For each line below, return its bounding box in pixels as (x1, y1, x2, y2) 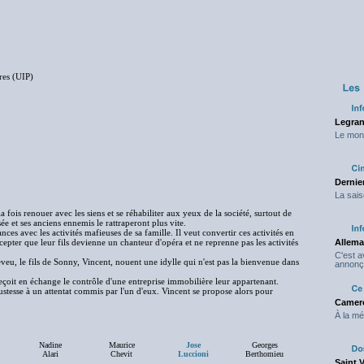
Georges (251, 340, 278, 349)
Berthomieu (245, 349, 284, 358)
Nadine (38, 340, 62, 349)
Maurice (108, 340, 135, 349)
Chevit (110, 349, 132, 358)
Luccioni (177, 349, 209, 358)
